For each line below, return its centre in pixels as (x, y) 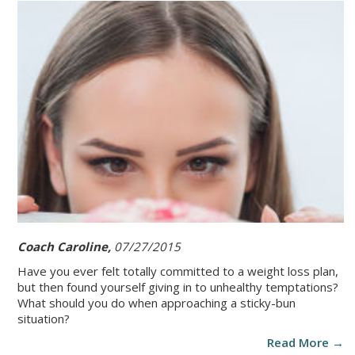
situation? (44, 319)
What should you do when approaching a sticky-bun (157, 303)
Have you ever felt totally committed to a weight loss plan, (178, 271)
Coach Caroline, (66, 247)
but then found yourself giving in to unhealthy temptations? (178, 287)
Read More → (305, 343)
